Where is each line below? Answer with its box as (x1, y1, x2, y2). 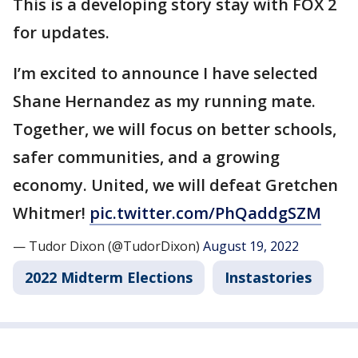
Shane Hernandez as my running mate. (13, 89, 316, 112)
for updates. (13, 21, 113, 43)
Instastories (225, 267, 312, 287)
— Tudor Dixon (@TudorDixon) (13, 237, 203, 255)
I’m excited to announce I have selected (13, 62, 318, 84)
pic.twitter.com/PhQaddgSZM (89, 201, 321, 224)
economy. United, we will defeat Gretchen (13, 173, 338, 196)
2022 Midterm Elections (25, 267, 193, 287)
